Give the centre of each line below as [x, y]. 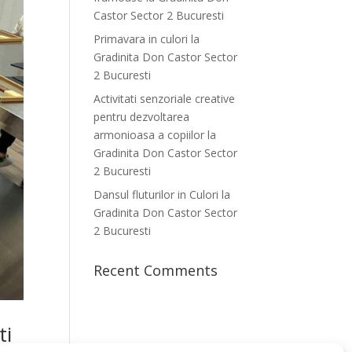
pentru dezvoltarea [142, 117]
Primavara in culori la [147, 39]
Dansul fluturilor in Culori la [162, 195]
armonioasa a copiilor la [155, 135]
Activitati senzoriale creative [165, 99]
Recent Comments [156, 271]
